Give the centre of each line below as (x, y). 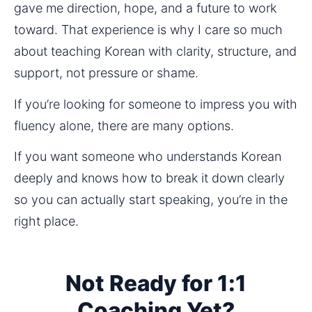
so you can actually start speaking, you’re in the (151, 200)
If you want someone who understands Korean (148, 157)
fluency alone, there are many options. (124, 125)
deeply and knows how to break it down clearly (149, 178)
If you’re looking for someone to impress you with (156, 104)
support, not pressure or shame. (106, 73)
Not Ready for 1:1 (156, 283)
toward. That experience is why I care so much (148, 30)
